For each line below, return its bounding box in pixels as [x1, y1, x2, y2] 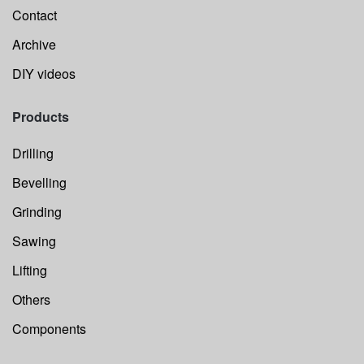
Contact [12, 5, 57, 24]
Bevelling [12, 172, 67, 192]
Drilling [12, 143, 54, 162]
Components [12, 318, 86, 338]
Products [12, 106, 69, 126]
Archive [12, 34, 56, 54]
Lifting [12, 260, 47, 279]
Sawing [12, 231, 56, 250]
